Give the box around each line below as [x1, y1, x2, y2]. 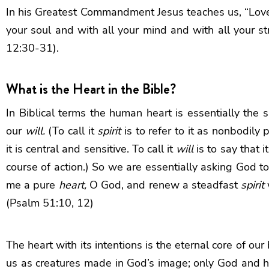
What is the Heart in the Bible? [6, 79, 176, 99]
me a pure [6, 177, 59, 192]
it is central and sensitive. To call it [6, 141, 177, 156]
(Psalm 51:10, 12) [6, 195, 94, 210]
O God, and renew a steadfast [86, 177, 241, 192]
